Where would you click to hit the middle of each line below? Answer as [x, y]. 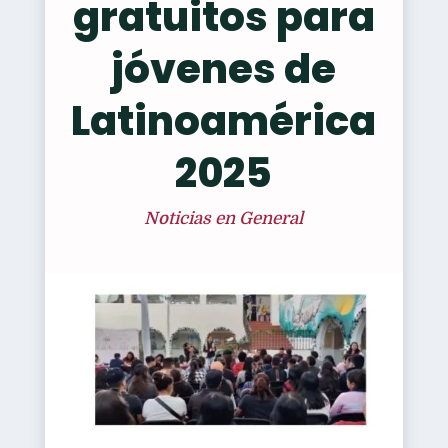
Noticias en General [224, 218]
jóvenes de [224, 69]
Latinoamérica [224, 121]
